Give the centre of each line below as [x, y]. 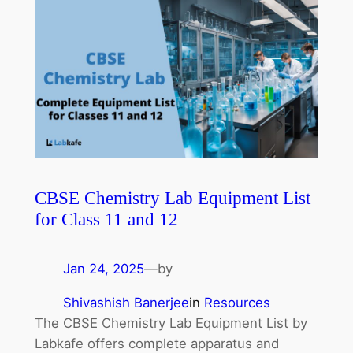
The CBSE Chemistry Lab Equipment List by [171, 323]
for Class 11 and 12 [106, 219]
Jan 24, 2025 [103, 268]
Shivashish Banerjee [126, 302]
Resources [237, 302]
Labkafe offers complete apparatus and [156, 343]
